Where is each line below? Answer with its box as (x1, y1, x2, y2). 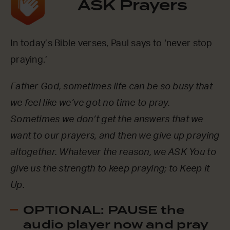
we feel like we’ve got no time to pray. (10, 99, 170, 108)
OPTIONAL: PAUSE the (23, 202, 185, 220)
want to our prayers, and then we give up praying (10, 131, 220, 141)
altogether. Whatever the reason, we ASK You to (10, 148, 216, 158)
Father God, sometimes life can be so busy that (10, 82, 213, 92)
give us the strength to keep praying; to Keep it (10, 164, 210, 174)
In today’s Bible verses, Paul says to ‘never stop (10, 39, 213, 49)
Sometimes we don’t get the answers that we (10, 115, 203, 125)
